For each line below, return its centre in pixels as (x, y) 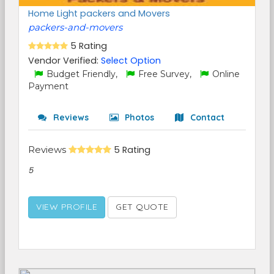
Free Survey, (165, 74)
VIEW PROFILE (67, 207)
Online (225, 74)
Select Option (131, 61)
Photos (138, 117)
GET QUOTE (142, 207)
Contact (206, 117)
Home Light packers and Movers (99, 13)
